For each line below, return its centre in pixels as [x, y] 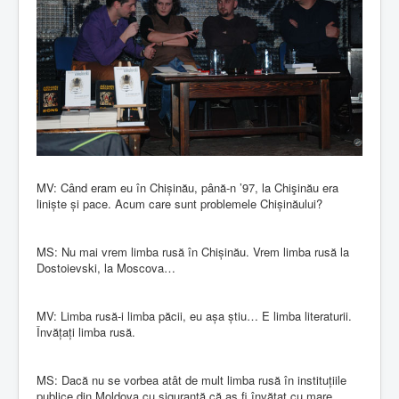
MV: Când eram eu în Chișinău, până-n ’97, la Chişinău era [187, 187]
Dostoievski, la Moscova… [106, 267]
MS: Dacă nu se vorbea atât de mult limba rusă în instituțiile [191, 379]
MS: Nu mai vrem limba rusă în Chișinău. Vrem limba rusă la [193, 251]
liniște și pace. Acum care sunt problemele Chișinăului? [179, 203]
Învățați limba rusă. [86, 331]
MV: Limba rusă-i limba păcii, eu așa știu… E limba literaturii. [194, 315]
